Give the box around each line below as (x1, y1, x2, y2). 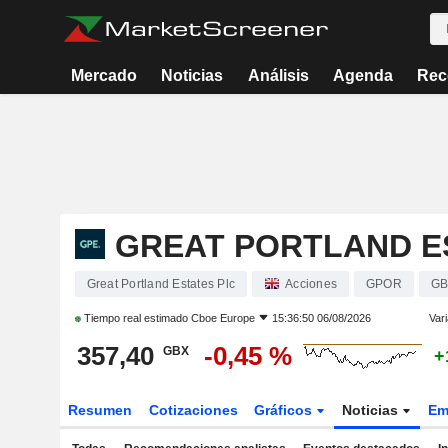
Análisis (247, 67, 309, 84)
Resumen (67, 402, 132, 418)
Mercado (71, 67, 138, 84)
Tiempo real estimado (80, 312, 191, 324)
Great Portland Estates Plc (86, 277, 235, 291)
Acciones (285, 277, 337, 291)
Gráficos (254, 402, 317, 418)
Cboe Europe (190, 312, 255, 324)
